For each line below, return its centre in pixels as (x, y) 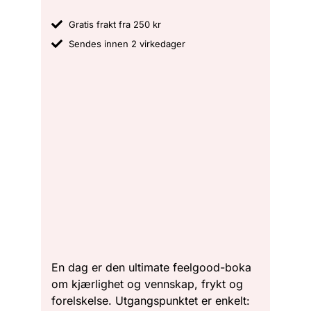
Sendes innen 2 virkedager (127, 43)
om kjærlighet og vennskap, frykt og (147, 284)
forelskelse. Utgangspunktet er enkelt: (151, 300)
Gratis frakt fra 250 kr (115, 24)
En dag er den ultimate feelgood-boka (151, 267)
